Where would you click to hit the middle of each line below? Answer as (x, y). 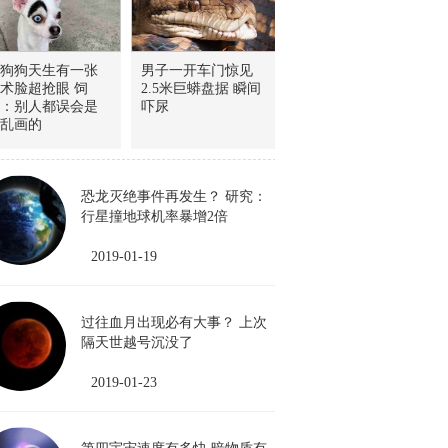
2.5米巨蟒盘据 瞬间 (201, 88)
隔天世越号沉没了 (144, 342)
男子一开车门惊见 (197, 70)
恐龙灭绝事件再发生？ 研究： (174, 196)
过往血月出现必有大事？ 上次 (174, 322)
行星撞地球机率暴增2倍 (154, 216)
